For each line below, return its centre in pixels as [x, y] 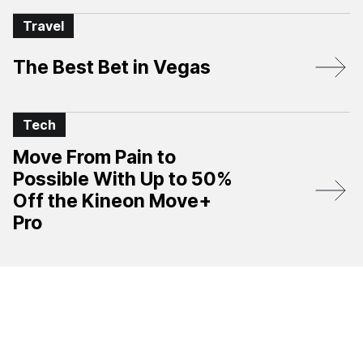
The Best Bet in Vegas [112, 67]
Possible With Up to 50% [123, 179]
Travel [43, 26]
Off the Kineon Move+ [112, 201]
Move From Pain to [94, 157]
